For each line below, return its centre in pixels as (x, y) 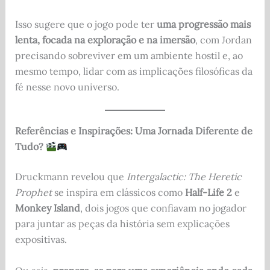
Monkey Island (47, 208)
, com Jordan (223, 39)
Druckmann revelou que (71, 177)
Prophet (33, 193)
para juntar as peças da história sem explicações (122, 224)
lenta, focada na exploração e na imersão (105, 39)
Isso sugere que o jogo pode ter (86, 24)
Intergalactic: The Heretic (184, 177)
